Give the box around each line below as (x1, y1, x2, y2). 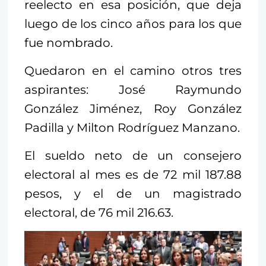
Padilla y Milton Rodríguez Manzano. (24, 120, 240, 135)
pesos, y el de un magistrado (24, 186, 242, 201)
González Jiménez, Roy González (24, 101, 242, 116)
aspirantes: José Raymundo (24, 82, 242, 97)
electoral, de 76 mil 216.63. (24, 205, 173, 220)
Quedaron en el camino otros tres (24, 63, 242, 78)
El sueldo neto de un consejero (24, 148, 242, 163)
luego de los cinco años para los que (24, 16, 242, 31)
